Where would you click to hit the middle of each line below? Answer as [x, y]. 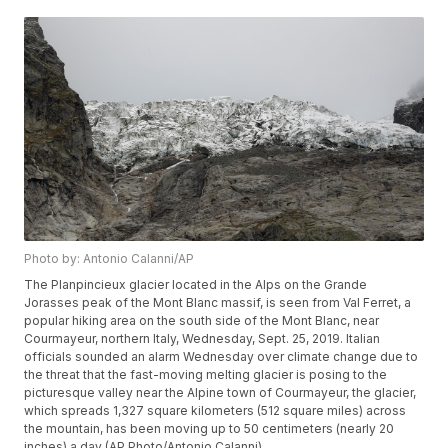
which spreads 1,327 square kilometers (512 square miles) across [215, 411]
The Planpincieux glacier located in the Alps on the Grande [196, 285]
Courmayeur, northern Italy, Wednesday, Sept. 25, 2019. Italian [202, 339]
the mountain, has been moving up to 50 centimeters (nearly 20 [209, 429]
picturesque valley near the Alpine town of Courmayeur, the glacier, [220, 393]
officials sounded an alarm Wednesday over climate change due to [221, 357]
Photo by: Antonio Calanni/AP [109, 259]
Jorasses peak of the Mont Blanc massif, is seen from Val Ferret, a [218, 303]
